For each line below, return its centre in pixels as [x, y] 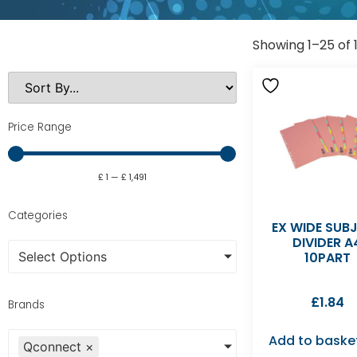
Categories [38, 216]
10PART [327, 258]
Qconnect [52, 347]
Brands [26, 305]
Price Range [40, 127]
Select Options [63, 257]
